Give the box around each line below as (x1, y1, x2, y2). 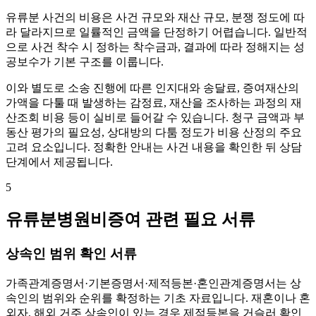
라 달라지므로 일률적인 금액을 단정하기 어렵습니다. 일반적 (6, 26, 308, 39)
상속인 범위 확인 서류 (6, 245, 137, 261)
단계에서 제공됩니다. (6, 156, 113, 169)
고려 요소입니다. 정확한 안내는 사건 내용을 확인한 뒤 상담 (6, 141, 302, 154)
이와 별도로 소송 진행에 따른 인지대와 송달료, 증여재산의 (6, 82, 299, 95)
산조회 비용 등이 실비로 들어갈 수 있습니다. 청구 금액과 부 (6, 111, 305, 124)
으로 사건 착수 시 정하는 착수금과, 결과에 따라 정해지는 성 (6, 41, 305, 54)
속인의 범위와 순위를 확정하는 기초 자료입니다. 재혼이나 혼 (6, 291, 310, 304)
